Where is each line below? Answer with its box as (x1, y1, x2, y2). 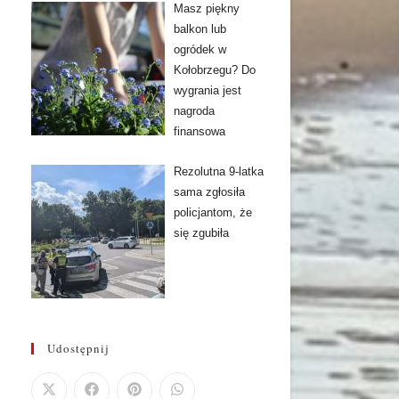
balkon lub (173, 22, 226, 37)
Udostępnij (46, 339, 110, 356)
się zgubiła (173, 226, 229, 240)
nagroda (173, 104, 215, 118)
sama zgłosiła (173, 185, 245, 199)
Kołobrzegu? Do (173, 63, 256, 77)
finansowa (173, 125, 225, 139)
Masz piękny (173, 2, 240, 16)
